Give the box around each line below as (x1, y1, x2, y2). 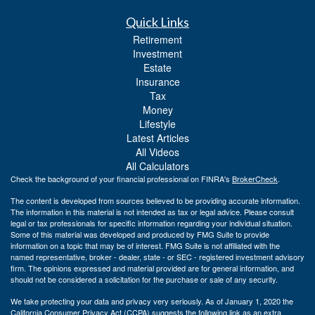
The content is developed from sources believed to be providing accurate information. (11, 194, 300, 206)
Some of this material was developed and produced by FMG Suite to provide (11, 228, 269, 240)
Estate (143, 60, 172, 75)
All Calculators (126, 158, 189, 173)
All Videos (136, 144, 179, 159)
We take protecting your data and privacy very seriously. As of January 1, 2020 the (11, 295, 293, 307)
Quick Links (126, 13, 189, 30)
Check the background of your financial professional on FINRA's (11, 172, 232, 184)
